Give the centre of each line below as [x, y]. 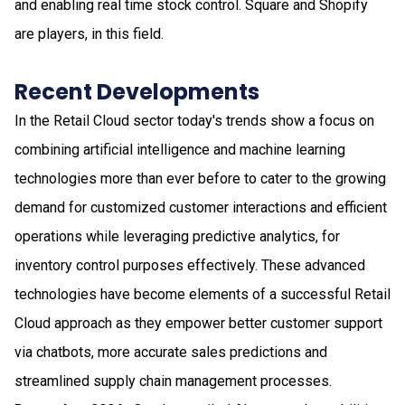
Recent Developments [137, 91]
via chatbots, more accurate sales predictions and [171, 352]
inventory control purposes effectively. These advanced [190, 265]
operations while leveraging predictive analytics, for [177, 236]
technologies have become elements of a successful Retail [202, 294]
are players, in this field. [89, 33]
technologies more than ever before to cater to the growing [200, 178]
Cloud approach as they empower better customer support [198, 323]
